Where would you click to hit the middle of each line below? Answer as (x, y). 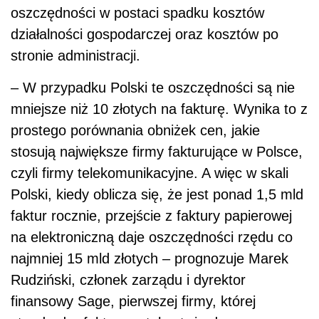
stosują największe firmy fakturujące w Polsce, (157, 152)
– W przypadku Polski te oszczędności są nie (153, 88)
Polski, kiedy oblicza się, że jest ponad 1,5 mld (157, 195)
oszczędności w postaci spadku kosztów (137, 13)
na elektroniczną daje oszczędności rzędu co (152, 237)
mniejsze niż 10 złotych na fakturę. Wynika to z (159, 109)
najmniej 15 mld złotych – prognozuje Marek (150, 259)
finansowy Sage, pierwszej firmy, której (133, 302)
